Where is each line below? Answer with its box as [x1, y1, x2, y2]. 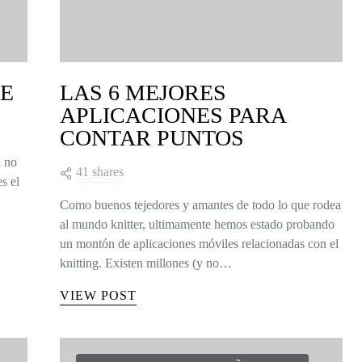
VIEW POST [60, 288, 137, 303]
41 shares [76, 165, 124, 179]
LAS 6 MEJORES [60, 80, 226, 106]
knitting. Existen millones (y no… [60, 256, 232, 271]
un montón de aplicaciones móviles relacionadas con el [60, 237, 339, 251]
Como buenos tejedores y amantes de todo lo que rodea [60, 198, 341, 213]
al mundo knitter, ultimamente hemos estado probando [60, 217, 335, 232]
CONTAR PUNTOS [60, 125, 244, 151]
